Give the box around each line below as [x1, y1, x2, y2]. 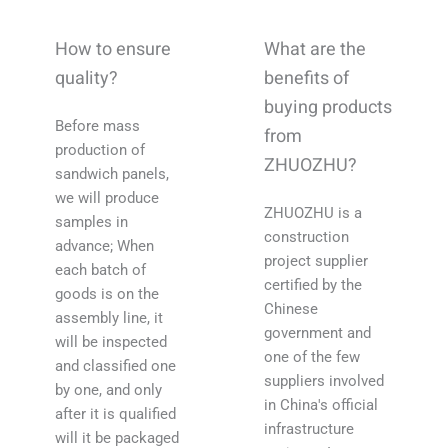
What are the [264, 36, 366, 64]
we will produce [55, 189, 159, 208]
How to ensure [55, 36, 171, 64]
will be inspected [55, 333, 167, 352]
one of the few [264, 348, 360, 367]
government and [264, 324, 371, 343]
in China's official [264, 396, 378, 415]
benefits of [264, 65, 349, 93]
